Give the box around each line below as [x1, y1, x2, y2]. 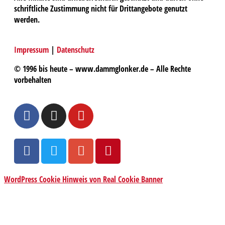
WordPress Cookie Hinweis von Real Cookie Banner [4, 173, 163, 185]
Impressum [14, 44, 49, 55]
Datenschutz [57, 44, 94, 55]
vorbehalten [14, 74, 51, 85]
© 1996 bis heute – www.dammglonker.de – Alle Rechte [14, 63, 191, 74]
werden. [14, 14, 40, 25]
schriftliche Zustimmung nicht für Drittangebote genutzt [14, 3, 187, 14]
